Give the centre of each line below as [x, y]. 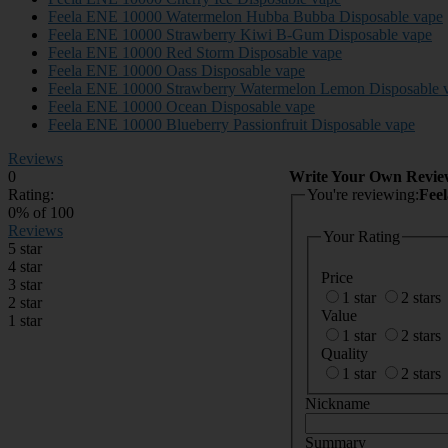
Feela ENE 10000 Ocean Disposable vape [181, 106]
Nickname [337, 404]
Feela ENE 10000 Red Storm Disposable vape [195, 52]
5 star [25, 248]
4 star [25, 266]
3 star [25, 284]
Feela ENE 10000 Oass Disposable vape [176, 70]
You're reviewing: [362, 194]
